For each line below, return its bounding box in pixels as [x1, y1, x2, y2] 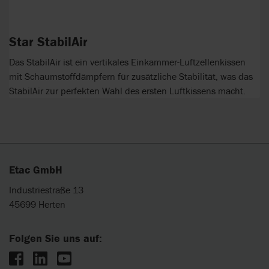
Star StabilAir [9, 34, 88, 50]
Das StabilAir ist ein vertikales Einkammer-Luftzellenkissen [9, 55, 246, 68]
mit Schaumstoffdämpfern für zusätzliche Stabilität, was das [9, 70, 253, 82]
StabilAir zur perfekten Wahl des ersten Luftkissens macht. [9, 84, 246, 97]
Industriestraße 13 [9, 183, 83, 196]
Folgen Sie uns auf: [9, 231, 102, 245]
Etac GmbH [9, 163, 62, 177]
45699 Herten [9, 198, 65, 210]
